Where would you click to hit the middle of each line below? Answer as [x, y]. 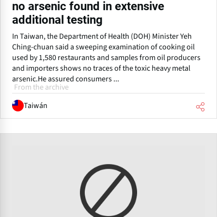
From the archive [41, 87]
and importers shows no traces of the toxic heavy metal [101, 68]
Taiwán [36, 106]
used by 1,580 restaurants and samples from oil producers [106, 57]
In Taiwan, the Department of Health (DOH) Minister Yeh [102, 36]
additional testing [57, 20]
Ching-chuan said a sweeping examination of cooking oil [103, 47]
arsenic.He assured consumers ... [66, 79]
